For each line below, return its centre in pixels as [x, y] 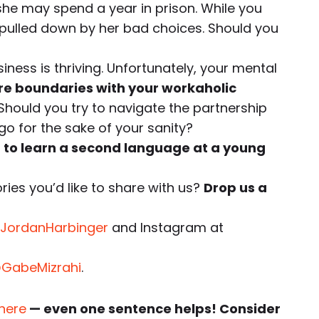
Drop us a [235, 188]
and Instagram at [166, 228]
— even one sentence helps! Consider [153, 309]
